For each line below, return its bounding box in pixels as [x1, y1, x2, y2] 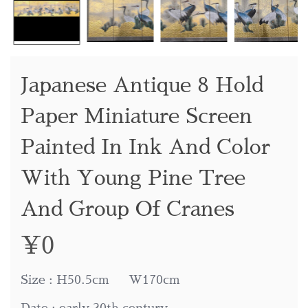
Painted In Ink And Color [21, 137, 270, 158]
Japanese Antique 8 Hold [21, 75, 263, 96]
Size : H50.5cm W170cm [21, 274, 180, 287]
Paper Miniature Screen [21, 106, 252, 127]
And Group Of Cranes [21, 199, 234, 220]
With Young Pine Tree [21, 168, 245, 189]
